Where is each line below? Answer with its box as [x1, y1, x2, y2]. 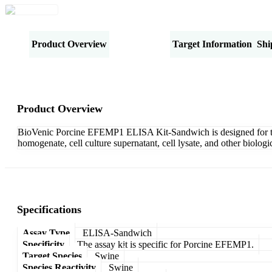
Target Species [22, 250, 82, 261]
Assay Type [22, 227, 70, 238]
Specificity [22, 239, 64, 250]
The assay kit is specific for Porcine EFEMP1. [77, 239, 254, 250]
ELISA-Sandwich [83, 227, 152, 238]
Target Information [172, 38, 252, 49]
